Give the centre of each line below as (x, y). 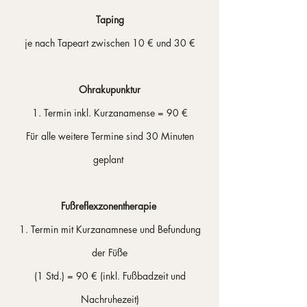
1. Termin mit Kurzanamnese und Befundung (110, 229)
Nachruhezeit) (110, 299)
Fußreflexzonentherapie (110, 206)
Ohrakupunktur (110, 89)
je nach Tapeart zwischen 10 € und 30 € (110, 43)
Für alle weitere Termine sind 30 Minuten (110, 136)
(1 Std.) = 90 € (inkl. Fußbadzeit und (110, 276)
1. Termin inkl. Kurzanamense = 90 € (110, 113)
